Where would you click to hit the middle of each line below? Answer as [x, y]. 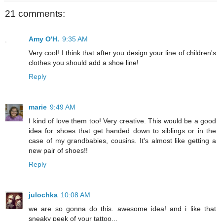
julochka [43, 195]
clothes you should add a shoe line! [84, 63]
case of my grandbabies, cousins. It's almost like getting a [122, 141]
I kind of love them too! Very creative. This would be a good [122, 121]
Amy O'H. [44, 39]
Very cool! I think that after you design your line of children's [122, 53]
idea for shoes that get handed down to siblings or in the [122, 131]
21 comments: [35, 13]
